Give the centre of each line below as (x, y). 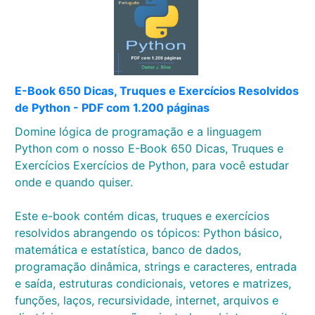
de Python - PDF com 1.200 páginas (112, 108)
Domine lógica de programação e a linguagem (138, 131)
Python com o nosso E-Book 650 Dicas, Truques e (149, 148)
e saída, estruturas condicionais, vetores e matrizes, (153, 283)
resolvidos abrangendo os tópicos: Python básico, (148, 233)
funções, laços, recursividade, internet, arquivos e (147, 300)
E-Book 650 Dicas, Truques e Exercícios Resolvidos (157, 91)
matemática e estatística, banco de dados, (128, 250)
